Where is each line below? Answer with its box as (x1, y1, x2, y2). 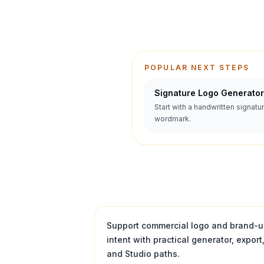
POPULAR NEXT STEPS (144, 63, 249, 72)
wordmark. (154, 114, 191, 123)
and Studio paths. (107, 249, 180, 259)
